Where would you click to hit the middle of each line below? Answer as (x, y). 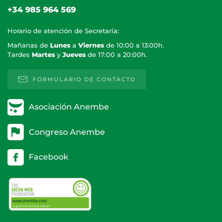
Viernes (91, 45)
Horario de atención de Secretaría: (63, 30)
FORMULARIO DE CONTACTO (84, 79)
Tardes (20, 54)
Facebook (49, 157)
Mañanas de (29, 45)
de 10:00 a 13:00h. (134, 45)
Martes (43, 54)
